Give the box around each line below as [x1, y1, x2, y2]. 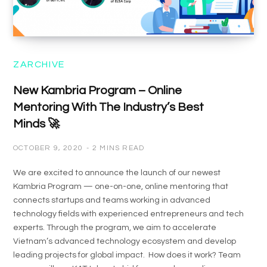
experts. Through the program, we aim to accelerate [13, 223, 216, 232]
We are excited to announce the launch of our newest [13, 168, 221, 177]
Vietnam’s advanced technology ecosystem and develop [13, 237, 236, 246]
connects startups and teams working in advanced [13, 195, 210, 204]
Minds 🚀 [13, 117, 60, 130]
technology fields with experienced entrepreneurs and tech [13, 209, 244, 218]
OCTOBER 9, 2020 [13, 144, 83, 152]
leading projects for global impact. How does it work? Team [13, 250, 241, 259]
